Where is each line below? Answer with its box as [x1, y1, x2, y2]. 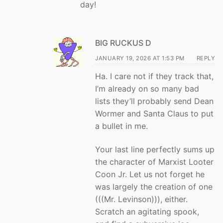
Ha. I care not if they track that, [95, 71, 214, 81]
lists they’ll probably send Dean [95, 96, 214, 106]
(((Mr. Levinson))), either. [95, 194, 188, 205]
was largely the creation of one [95, 182, 213, 192]
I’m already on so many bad [95, 83, 199, 94]
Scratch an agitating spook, [95, 207, 199, 217]
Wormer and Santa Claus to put [95, 108, 214, 118]
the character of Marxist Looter [95, 157, 214, 167]
